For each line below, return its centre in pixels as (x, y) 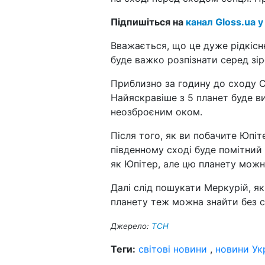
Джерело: (131, 226)
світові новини (173, 249)
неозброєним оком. (156, 112)
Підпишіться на (148, 22)
